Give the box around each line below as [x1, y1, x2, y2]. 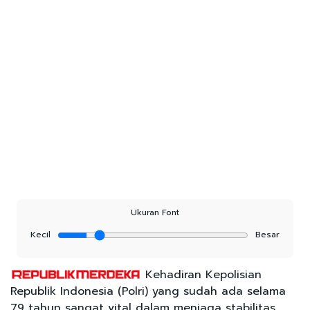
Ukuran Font [131, 206, 179, 219]
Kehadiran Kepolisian [140, 266, 262, 283]
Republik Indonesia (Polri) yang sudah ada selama [10, 282, 286, 300]
